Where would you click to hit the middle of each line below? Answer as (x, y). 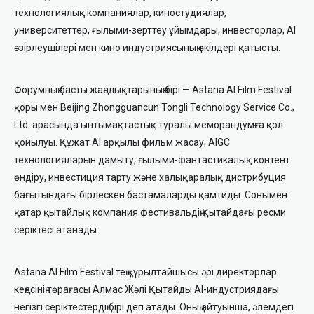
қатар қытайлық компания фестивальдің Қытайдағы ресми (150, 212)
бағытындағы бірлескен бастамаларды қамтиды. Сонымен (151, 195)
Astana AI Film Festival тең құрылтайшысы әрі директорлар (145, 272)
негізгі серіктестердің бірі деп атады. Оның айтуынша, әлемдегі (154, 307)
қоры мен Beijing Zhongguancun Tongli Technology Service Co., (154, 107)
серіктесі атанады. (56, 230)
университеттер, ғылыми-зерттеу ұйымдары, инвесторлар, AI (155, 30)
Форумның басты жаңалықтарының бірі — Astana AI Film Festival (153, 90)
